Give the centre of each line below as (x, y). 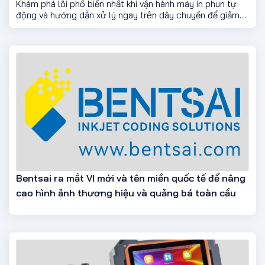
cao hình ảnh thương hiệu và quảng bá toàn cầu (126, 193)
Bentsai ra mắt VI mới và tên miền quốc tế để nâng (131, 178)
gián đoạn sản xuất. (54, 26)
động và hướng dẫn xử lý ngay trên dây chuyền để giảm (128, 15)
